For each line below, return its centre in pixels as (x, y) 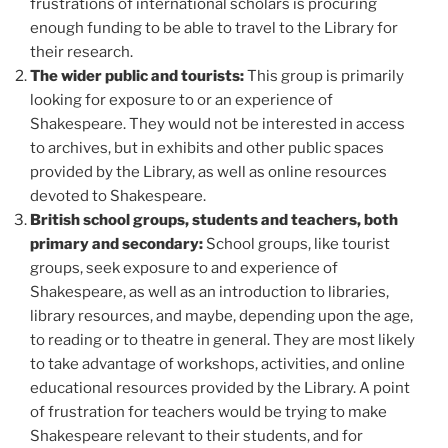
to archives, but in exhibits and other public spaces (207, 148)
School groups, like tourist (296, 244)
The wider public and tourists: (137, 76)
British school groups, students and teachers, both (214, 220)
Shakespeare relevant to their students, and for (196, 436)
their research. (81, 52)
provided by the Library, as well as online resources (208, 172)
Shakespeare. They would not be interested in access (217, 124)
